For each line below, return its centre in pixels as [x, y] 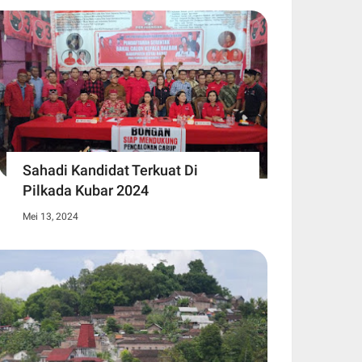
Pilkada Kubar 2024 [86, 190]
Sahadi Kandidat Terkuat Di [110, 170]
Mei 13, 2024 [51, 216]
